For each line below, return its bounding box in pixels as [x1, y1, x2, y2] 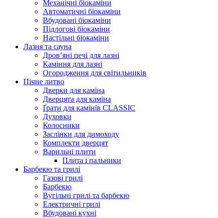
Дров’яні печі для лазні [43, 51, 119, 59]
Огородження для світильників [43, 68, 146, 77]
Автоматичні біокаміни [43, 7, 121, 16]
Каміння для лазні [43, 59, 102, 68]
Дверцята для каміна [43, 94, 111, 103]
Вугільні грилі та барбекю [43, 191, 129, 200]
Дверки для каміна [43, 86, 105, 94]
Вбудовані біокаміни [43, 16, 111, 24]
